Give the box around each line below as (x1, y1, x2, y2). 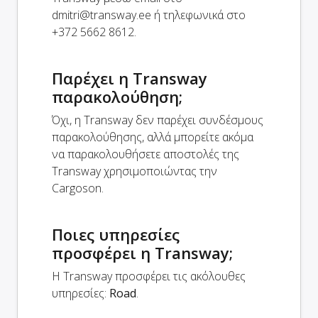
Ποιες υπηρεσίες (52, 224, 180, 246)
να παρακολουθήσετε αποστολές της (52, 146, 239, 163)
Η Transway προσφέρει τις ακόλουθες (52, 268, 246, 285)
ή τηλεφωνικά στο (151, 7, 246, 23)
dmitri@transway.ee (52, 7, 151, 23)
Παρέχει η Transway (52, 67, 207, 89)
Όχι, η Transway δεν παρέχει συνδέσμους (52, 112, 263, 128)
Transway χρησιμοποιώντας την (52, 163, 217, 180)
